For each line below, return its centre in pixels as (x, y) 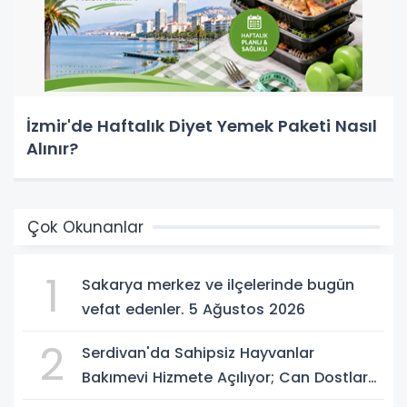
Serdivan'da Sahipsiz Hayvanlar (198, 352)
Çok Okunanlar (85, 227)
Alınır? (52, 148)
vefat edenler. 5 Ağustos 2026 (194, 309)
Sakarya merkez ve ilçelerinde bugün (218, 284)
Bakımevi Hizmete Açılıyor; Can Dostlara (230, 377)
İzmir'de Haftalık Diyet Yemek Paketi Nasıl (202, 125)
